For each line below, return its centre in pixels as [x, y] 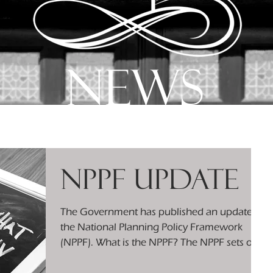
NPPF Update [149, 179]
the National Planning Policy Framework [151, 227]
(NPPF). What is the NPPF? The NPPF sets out [161, 242]
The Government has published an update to [162, 212]
